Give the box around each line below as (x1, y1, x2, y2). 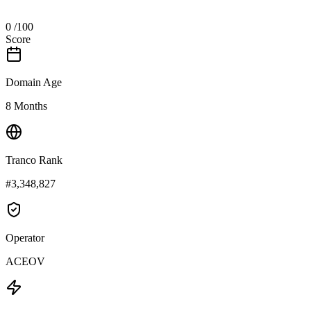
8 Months (6, 99, 47, 112)
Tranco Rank (6, 153, 62, 166)
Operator (6, 231, 44, 244)
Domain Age (6, 76, 62, 88)
